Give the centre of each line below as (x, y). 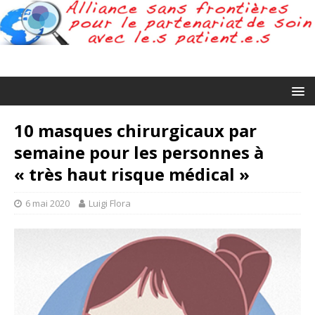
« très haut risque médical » (132, 174)
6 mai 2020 (47, 203)
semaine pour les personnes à (139, 152)
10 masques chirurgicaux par (135, 130)
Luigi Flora (110, 203)
